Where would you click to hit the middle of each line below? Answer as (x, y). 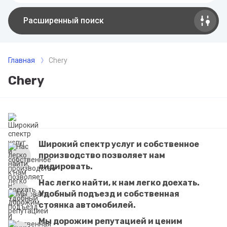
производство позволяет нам (102, 155)
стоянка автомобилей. (87, 205)
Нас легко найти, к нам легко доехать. (119, 183)
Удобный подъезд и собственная (109, 194)
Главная (22, 60)
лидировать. (66, 166)
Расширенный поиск (64, 21)
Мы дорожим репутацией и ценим (110, 221)
